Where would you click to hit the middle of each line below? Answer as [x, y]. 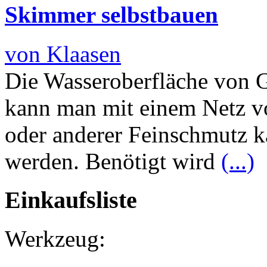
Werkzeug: [55, 238]
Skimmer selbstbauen [111, 14]
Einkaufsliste [71, 200]
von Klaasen [63, 54]
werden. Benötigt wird [113, 162]
